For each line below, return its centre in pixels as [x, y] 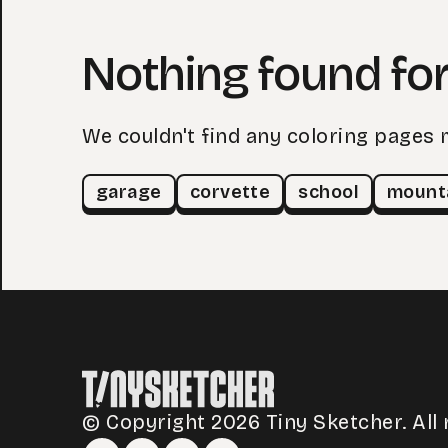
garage [129, 192]
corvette [230, 192]
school [329, 192]
